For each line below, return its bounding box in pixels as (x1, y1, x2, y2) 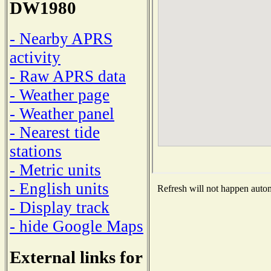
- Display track (10, 198, 109, 217)
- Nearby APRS (10, 29, 113, 48)
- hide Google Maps (10, 217, 143, 235)
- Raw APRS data (10, 67, 126, 85)
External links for (10, 247, 142, 267)
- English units (10, 179, 109, 198)
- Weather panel (10, 104, 114, 123)
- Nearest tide (10, 123, 100, 142)
